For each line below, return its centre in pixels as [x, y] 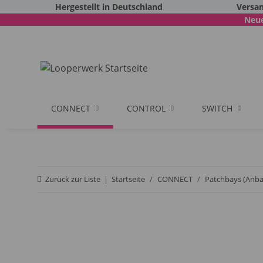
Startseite [128, 179]
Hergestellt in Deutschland [109, 7]
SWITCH [217, 108]
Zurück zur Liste [73, 179]
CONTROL [146, 108]
